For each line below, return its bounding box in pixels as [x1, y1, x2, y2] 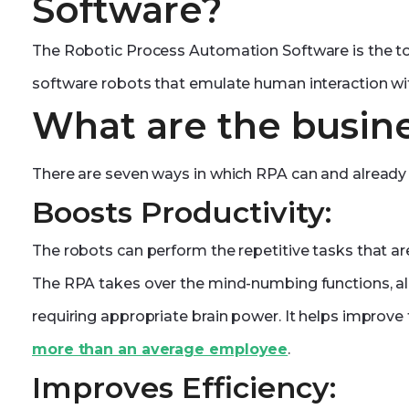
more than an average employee [32, 341, 288, 358]
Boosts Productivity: [32, 194, 331, 230]
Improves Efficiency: [32, 370, 336, 405]
